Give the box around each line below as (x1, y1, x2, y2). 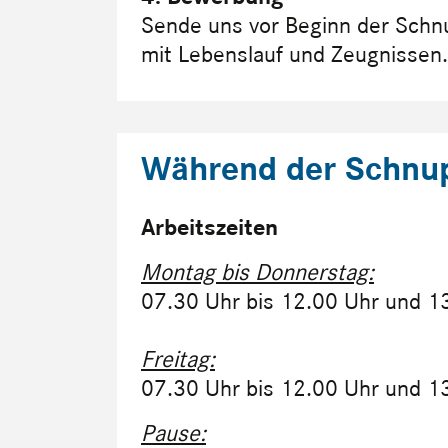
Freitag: (141, 344, 215, 374)
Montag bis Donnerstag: (141, 257, 374, 287)
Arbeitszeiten (141, 212, 278, 242)
